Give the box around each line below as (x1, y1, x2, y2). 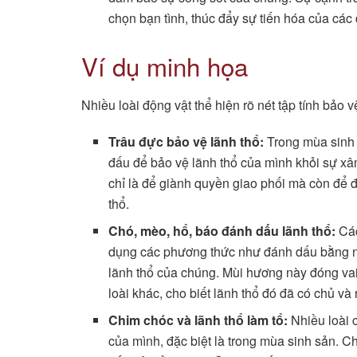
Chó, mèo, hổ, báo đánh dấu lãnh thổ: (108, 222, 336, 241)
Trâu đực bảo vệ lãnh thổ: (108, 132, 265, 151)
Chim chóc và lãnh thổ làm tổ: (108, 311, 288, 330)
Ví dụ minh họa (81, 47, 248, 84)
